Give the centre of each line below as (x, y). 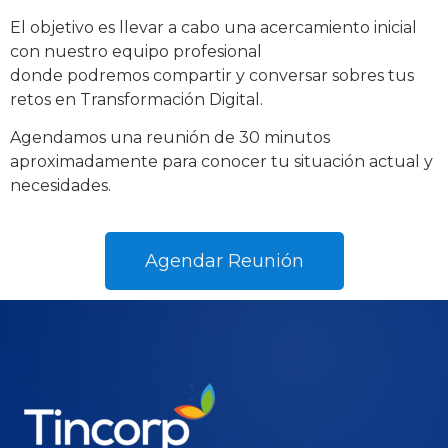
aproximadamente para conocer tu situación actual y (221, 162)
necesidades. (60, 186)
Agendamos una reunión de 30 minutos (170, 138)
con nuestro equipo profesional (136, 51)
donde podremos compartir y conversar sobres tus (212, 75)
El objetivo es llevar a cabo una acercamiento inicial (213, 27)
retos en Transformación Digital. (136, 99)
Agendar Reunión (224, 261)
